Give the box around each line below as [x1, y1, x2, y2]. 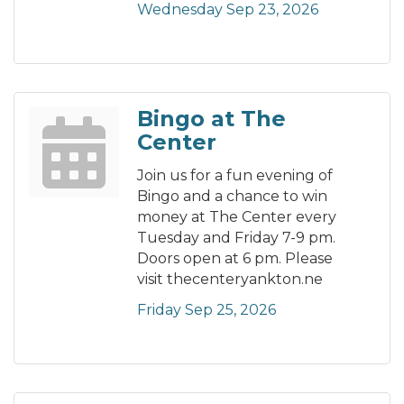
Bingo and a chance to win [137, 188, 327, 206]
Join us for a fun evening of [137, 167, 333, 185]
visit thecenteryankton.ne [137, 271, 323, 289]
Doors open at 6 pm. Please [137, 250, 333, 268]
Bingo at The [137, 106, 286, 133]
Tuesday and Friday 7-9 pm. [137, 229, 335, 247]
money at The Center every [137, 208, 336, 226]
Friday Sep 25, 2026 [137, 301, 276, 319]
